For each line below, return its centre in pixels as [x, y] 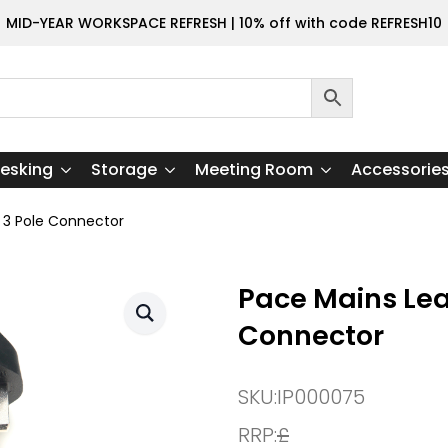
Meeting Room [253, 169]
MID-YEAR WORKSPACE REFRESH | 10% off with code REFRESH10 [224, 23]
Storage [123, 169]
